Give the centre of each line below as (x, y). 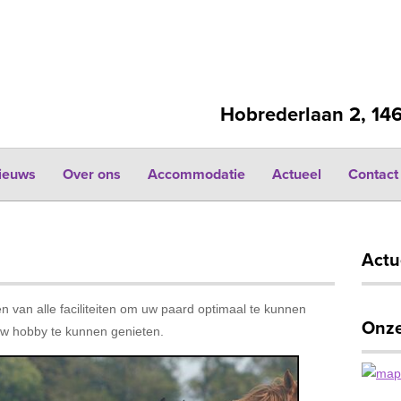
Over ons (92, 175)
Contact (373, 175)
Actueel (297, 175)
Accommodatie (196, 175)
